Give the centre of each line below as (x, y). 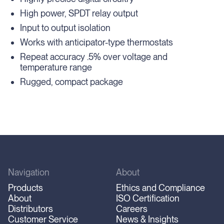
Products (25, 188)
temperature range (56, 67)
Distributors (30, 209)
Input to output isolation (65, 28)
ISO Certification (148, 198)
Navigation (29, 172)
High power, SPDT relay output (79, 13)
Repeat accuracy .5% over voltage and (94, 57)
